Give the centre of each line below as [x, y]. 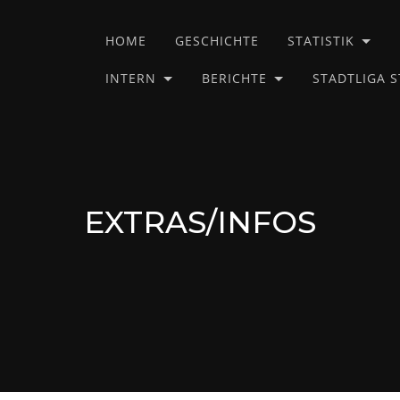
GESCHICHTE [217, 41]
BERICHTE [234, 78]
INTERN [131, 78]
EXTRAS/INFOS [200, 222]
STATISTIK [321, 41]
